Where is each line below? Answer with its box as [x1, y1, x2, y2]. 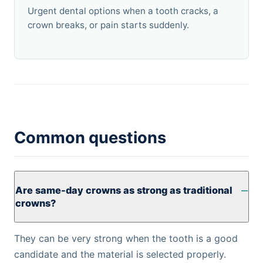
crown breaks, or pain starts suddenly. [28, 19, 189, 31]
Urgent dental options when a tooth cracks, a [28, 5, 218, 16]
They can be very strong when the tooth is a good [14, 232, 238, 244]
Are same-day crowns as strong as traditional [15, 184, 232, 196]
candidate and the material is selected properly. [14, 248, 226, 260]
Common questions [14, 128, 166, 147]
